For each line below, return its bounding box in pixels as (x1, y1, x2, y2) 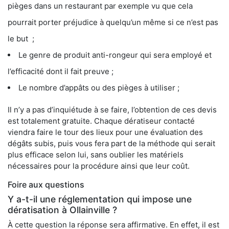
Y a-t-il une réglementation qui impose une (8, 194, 192, 205)
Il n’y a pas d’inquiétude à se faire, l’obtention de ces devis (8, 105, 217, 115)
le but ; (8, 34, 34, 44)
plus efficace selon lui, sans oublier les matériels (8, 150, 184, 160)
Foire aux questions (8, 179, 84, 190)
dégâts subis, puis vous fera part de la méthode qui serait (8, 139, 215, 149)
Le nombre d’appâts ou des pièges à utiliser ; (18, 83, 179, 93)
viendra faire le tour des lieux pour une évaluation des (8, 127, 203, 138)
